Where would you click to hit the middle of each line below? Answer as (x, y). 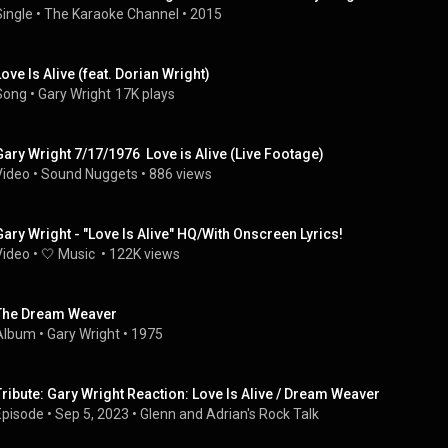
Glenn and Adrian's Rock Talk (229, 414)
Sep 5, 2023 (92, 414)
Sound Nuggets (89, 174)
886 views (180, 174)
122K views (144, 254)
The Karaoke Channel (111, 14)
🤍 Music (69, 254)
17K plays (145, 94)
